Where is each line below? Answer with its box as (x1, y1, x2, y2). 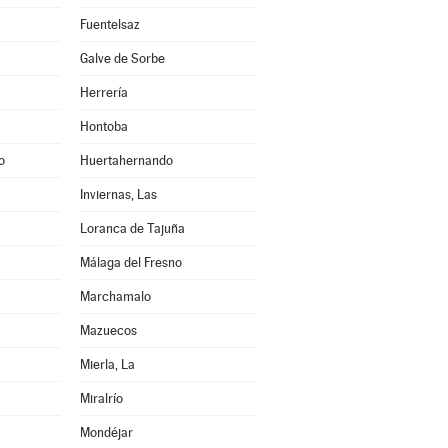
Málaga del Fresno (79, 255, 182, 270)
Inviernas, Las (79, 187, 157, 202)
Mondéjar (79, 425, 133, 440)
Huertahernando (79, 153, 173, 168)
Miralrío (79, 391, 123, 406)
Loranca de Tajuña (79, 221, 185, 236)
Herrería (79, 85, 128, 100)
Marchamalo (79, 289, 151, 304)
